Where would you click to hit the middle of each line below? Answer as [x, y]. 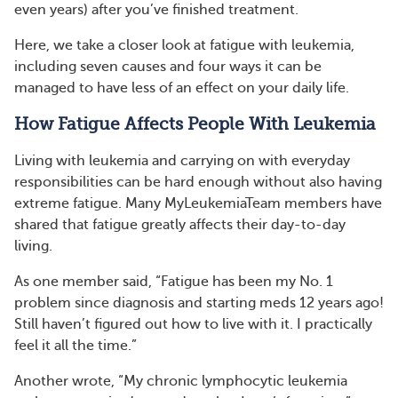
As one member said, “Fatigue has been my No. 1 [174, 282]
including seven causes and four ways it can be [168, 67]
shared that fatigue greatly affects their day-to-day [180, 225]
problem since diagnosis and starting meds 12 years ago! [199, 303]
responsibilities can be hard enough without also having [198, 182]
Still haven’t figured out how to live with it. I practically [193, 324]
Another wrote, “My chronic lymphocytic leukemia [181, 381]
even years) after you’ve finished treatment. [156, 10]
